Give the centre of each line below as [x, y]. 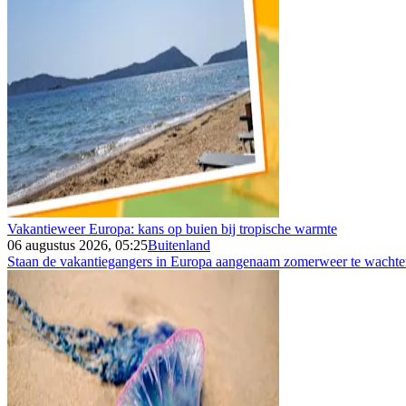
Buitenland [179, 245]
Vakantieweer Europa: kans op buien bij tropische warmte [172, 228]
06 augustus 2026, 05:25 [77, 245]
